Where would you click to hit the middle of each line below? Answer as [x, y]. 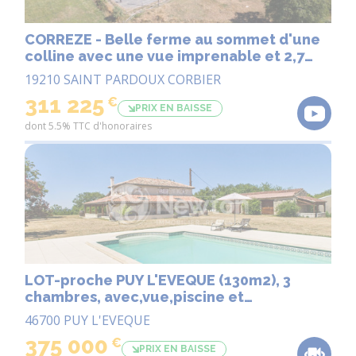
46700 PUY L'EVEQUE [87, 320]
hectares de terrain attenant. [130, 72]
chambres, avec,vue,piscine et [64, 296]
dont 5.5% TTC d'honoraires [88, 126]
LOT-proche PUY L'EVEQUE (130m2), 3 [122, 280]
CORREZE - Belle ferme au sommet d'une [172, 39]
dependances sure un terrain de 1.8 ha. [282, 313]
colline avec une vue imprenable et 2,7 [164, 56]
